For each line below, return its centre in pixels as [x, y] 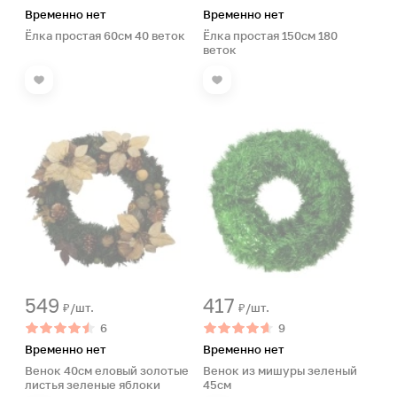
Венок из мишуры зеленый [280, 370]
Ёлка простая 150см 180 [270, 35]
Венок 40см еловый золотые [107, 370]
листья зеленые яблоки [93, 385]
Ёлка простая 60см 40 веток [105, 35]
